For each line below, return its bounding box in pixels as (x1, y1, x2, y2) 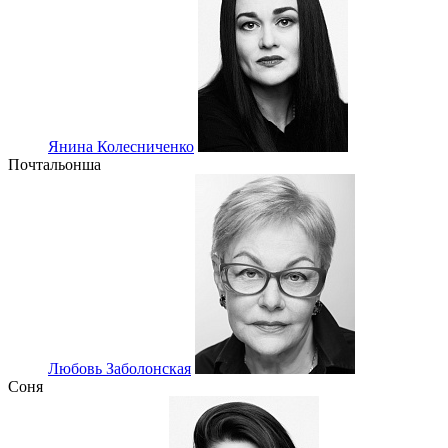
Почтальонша (8, 156, 101, 174)
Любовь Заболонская (48, 360, 191, 378)
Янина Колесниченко (48, 138, 194, 156)
